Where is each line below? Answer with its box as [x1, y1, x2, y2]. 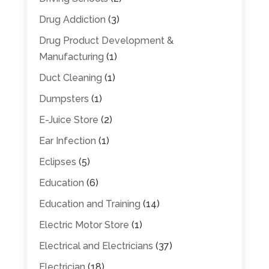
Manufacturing [38, 50, 104, 62]
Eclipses [38, 156, 76, 168]
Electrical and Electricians [38, 240, 153, 252]
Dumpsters [38, 92, 89, 104]
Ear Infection [38, 134, 96, 147]
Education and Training [38, 198, 141, 210]
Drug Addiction [38, 13, 106, 25]
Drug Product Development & [38, 34, 174, 46]
